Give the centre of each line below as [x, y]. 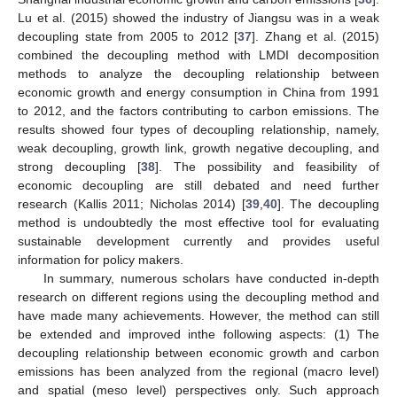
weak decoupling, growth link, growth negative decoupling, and [198, 148]
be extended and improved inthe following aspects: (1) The [198, 334]
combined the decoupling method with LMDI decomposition [198, 54]
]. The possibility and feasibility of [267, 166]
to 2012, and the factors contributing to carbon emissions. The [198, 110]
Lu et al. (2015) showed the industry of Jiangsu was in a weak [198, 17]
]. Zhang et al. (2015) [315, 36]
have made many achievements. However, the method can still [198, 315]
